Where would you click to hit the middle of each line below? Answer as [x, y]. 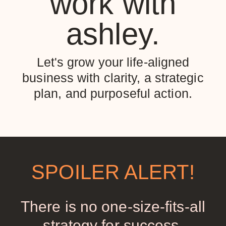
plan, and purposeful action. [113, 93]
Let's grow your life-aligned [113, 62]
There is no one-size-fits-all [113, 206]
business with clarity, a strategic [113, 77]
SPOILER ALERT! [113, 172]
